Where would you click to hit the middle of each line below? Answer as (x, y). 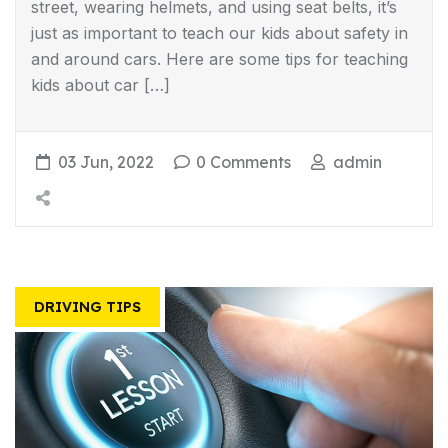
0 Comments (243, 161)
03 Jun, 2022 (106, 161)
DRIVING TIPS (87, 306)
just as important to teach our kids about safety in (219, 32)
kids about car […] (100, 84)
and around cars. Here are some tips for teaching (219, 58)
